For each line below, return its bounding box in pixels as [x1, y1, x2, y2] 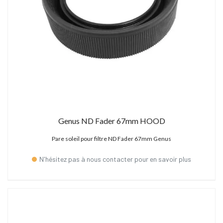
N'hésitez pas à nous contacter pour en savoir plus [39, 154, 191, 163]
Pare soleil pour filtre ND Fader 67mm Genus [52, 134, 171, 142]
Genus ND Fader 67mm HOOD [58, 115, 165, 125]
